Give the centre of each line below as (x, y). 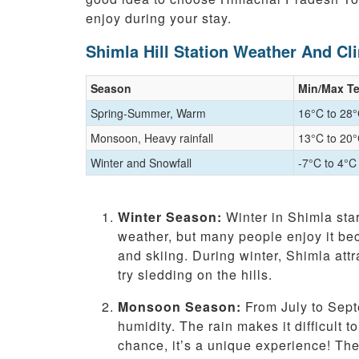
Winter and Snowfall (141, 163)
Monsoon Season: (179, 307)
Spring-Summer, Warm (148, 113)
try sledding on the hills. (195, 275)
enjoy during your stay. (159, 18)
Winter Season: (170, 217)
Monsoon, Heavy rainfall (152, 138)
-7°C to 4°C (327, 163)
